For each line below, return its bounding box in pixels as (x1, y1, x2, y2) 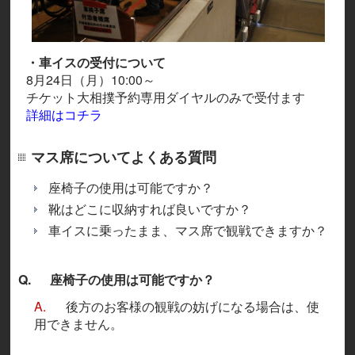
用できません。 (34, 315, 124, 334)
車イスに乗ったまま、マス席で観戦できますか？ (48, 221, 328, 240)
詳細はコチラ (26, 105, 103, 124)
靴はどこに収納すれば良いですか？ (48, 200, 252, 219)
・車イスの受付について (26, 53, 166, 72)
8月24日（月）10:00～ (26, 71, 156, 90)
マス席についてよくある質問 (31, 147, 217, 168)
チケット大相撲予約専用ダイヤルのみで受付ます (26, 88, 306, 107)
